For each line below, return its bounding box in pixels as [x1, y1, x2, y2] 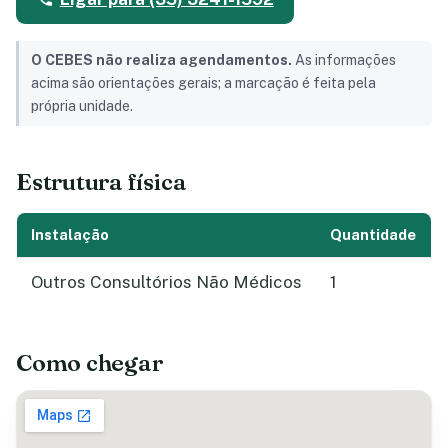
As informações [292, 52, 396, 69]
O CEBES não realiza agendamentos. [31, 52, 292, 69]
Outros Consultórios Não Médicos [31, 271, 302, 292]
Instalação [31, 225, 109, 243]
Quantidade [330, 225, 416, 243]
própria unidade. [31, 98, 133, 115]
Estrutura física [16, 166, 187, 196]
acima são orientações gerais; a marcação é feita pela [31, 75, 376, 92]
